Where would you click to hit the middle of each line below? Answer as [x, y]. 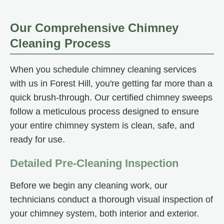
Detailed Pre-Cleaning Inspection [94, 163]
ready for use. [37, 140]
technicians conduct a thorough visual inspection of [111, 200]
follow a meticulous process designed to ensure [104, 112]
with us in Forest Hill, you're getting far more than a [111, 84]
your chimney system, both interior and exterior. [104, 214]
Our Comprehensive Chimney [94, 28]
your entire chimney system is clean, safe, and [102, 126]
